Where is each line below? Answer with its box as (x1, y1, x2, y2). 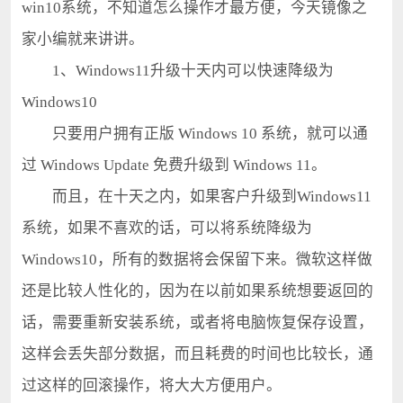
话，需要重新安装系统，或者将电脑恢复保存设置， (21, 313, 373, 331)
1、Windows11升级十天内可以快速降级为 (21, 61, 334, 79)
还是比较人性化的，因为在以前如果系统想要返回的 (21, 282, 373, 300)
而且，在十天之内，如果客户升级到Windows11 (21, 187, 372, 205)
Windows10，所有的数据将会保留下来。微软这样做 (21, 250, 372, 268)
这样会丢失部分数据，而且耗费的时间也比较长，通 (21, 345, 373, 363)
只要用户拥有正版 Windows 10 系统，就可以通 (21, 124, 368, 142)
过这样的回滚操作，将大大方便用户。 (21, 376, 282, 394)
